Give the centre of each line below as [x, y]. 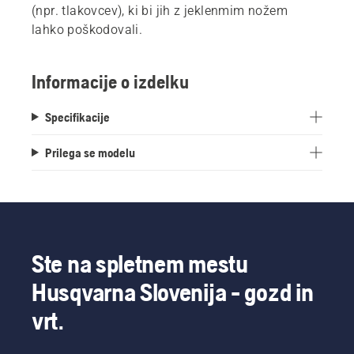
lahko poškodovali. [87, 29]
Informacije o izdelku [110, 81]
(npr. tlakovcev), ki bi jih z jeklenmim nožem [160, 10]
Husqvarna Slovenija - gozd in [173, 292]
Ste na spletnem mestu [140, 263]
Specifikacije [77, 117]
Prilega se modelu [90, 152]
